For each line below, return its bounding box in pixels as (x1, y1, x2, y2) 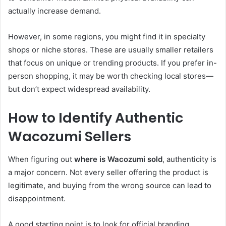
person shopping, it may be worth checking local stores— (8, 71, 213, 81)
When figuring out (8, 154, 74, 164)
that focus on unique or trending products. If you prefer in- (8, 58, 217, 68)
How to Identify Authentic (8, 108, 183, 128)
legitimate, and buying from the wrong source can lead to (8, 180, 211, 190)
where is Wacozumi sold (74, 154, 162, 164)
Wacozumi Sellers (8, 127, 131, 146)
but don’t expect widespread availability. (8, 84, 150, 94)
